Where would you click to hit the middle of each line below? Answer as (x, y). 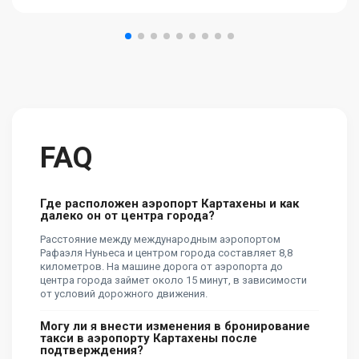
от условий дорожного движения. (124, 294)
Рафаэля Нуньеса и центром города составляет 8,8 (166, 253)
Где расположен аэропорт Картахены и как (169, 204)
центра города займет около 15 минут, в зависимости (173, 280)
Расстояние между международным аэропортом (160, 240)
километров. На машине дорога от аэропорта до (161, 267)
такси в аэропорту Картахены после (149, 339)
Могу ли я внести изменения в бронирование (175, 327)
